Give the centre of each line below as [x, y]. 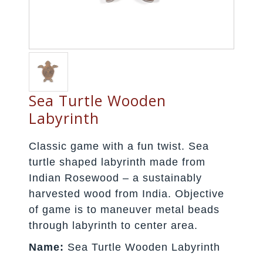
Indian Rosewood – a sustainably [116, 178]
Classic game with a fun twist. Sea [119, 146]
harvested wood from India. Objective [127, 193]
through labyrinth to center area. [114, 225]
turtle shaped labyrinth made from [117, 162]
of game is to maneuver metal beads [124, 209]
